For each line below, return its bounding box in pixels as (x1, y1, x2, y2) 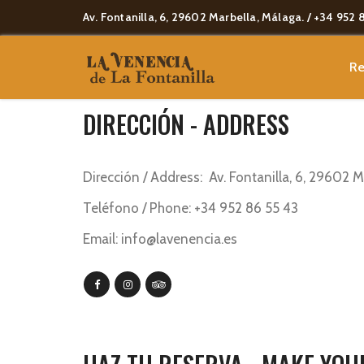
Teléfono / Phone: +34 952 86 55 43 (83, 200, 298, 216)
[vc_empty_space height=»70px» (71, 68, 277, 84)
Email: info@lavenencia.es (83, 231, 237, 247)
